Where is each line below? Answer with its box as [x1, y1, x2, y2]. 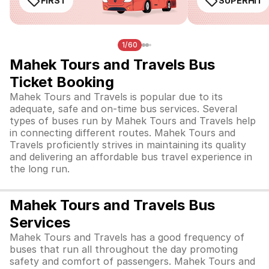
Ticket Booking [10, 73, 114, 91]
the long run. [10, 163, 70, 175]
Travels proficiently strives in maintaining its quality [10, 139, 246, 151]
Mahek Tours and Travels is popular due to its [10, 91, 223, 103]
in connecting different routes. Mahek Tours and [10, 127, 235, 139]
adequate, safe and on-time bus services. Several [10, 103, 237, 115]
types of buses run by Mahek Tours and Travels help [10, 115, 256, 127]
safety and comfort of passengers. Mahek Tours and [10, 255, 255, 267]
